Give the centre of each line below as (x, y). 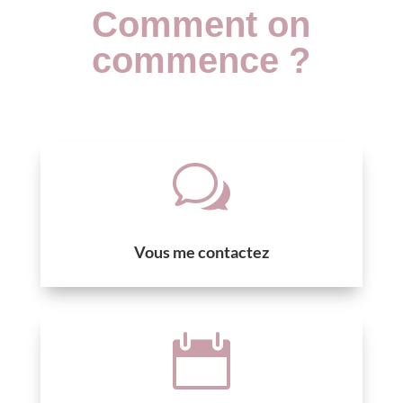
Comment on (201, 24)
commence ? (201, 60)
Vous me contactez (201, 251)
